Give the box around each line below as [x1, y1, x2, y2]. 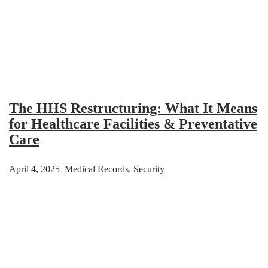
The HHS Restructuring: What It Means [9, 100, 257, 116]
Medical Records [65, 163, 129, 174]
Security [133, 163, 165, 174]
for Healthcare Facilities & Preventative [9, 115, 257, 132]
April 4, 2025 [9, 163, 60, 174]
